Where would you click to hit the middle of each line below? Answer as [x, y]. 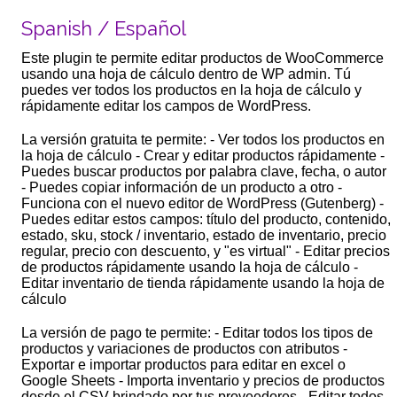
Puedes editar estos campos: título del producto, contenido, [206, 220]
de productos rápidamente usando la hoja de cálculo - [190, 268]
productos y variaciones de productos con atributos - [185, 349]
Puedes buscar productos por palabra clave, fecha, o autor [204, 172]
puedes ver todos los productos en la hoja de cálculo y [192, 90]
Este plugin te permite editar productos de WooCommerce [203, 58]
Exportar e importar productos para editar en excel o [184, 365]
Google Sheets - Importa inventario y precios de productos [203, 381]
